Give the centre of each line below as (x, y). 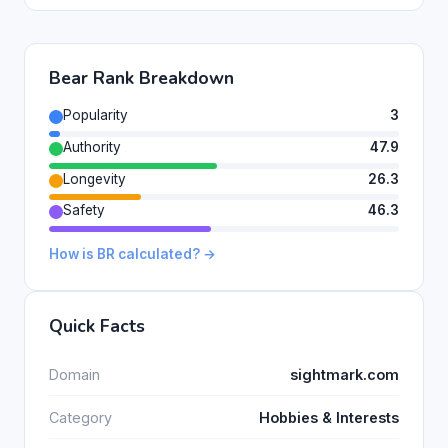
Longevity (94, 178)
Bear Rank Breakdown (141, 77)
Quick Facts (97, 326)
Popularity (95, 114)
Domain (74, 374)
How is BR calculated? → (132, 254)
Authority (92, 146)
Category (80, 417)
